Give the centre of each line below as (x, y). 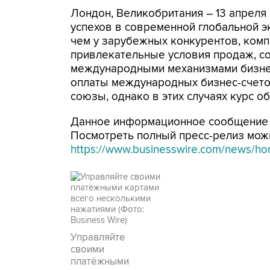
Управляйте (98, 237)
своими (87, 250)
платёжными (100, 262)
